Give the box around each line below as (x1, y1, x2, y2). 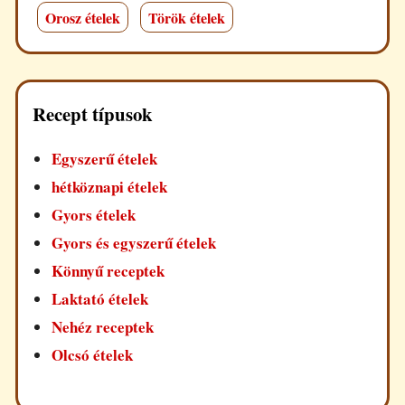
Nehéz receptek (52, 316, 155, 339)
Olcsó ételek (52, 344, 134, 367)
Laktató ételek (52, 287, 149, 311)
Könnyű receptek (52, 259, 165, 283)
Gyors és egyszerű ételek (52, 231, 217, 255)
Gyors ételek (52, 203, 137, 227)
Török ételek (148, 6, 226, 28)
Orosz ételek (44, 6, 120, 28)
